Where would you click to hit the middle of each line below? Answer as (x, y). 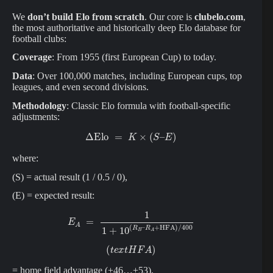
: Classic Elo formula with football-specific (148, 105)
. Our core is (169, 16)
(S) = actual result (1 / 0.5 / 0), (70, 177)
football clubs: (39, 38)
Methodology (39, 105)
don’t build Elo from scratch (86, 16)
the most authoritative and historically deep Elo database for (126, 27)
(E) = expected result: (53, 196)
